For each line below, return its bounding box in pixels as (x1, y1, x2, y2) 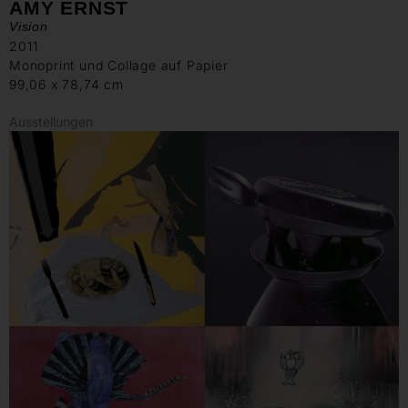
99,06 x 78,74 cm (9, 76, 124, 92)
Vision (9, 18, 48, 34)
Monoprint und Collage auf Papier (9, 56, 229, 73)
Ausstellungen (9, 113, 93, 129)
